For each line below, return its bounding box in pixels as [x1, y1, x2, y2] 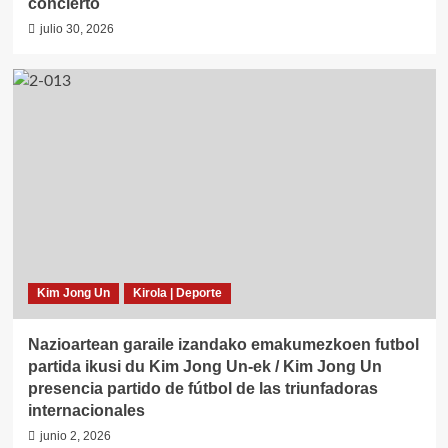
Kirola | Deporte [132, 286, 222, 300]
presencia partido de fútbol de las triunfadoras [27, 380, 378, 397]
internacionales [27, 402, 145, 419]
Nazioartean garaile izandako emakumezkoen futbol [27, 336, 419, 353]
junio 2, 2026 [39, 429, 111, 443]
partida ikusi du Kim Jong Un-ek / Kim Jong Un [27, 358, 382, 375]
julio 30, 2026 [39, 22, 114, 36]
